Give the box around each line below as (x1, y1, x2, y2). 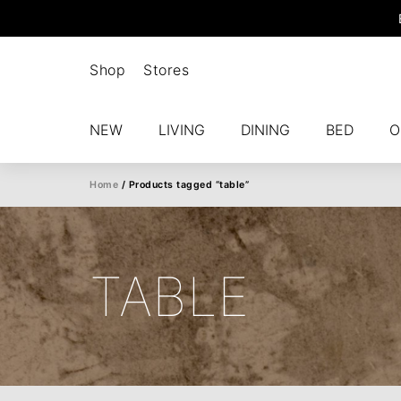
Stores (143, 61, 189, 79)
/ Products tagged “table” (118, 179, 249, 191)
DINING (241, 121, 290, 139)
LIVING (158, 121, 205, 139)
